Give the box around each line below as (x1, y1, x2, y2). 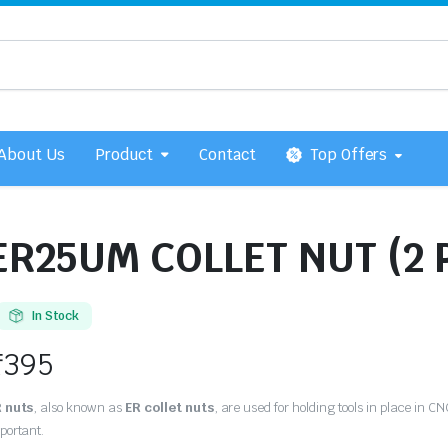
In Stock (30, 308, 80, 325)
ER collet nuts (124, 399, 214, 417)
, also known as (33, 399, 125, 417)
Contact (198, 145, 256, 165)
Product (95, 145, 153, 165)
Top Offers (309, 145, 388, 165)
